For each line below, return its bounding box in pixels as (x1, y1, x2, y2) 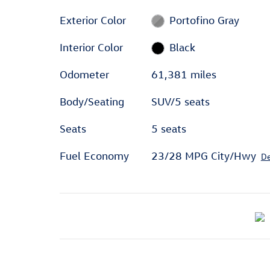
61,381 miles (151, 67, 216, 81)
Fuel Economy (60, 149, 129, 162)
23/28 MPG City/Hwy (151, 149, 256, 162)
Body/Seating (60, 95, 124, 108)
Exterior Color (60, 13, 126, 27)
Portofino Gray (169, 13, 240, 27)
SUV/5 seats (151, 95, 210, 108)
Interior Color (60, 40, 123, 54)
